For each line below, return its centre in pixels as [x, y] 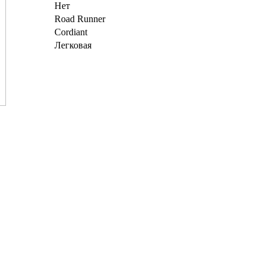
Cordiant [71, 32]
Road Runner [80, 19]
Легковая [73, 45]
